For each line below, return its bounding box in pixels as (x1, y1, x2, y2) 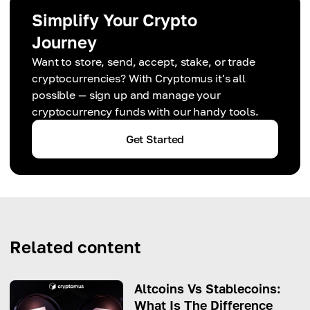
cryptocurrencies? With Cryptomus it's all (32, 71, 246, 86)
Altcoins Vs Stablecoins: (134, 281, 281, 297)
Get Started (125, 132, 185, 147)
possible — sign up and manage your (32, 88, 221, 102)
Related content (10, 237, 141, 257)
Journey (32, 32, 97, 53)
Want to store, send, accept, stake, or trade (32, 55, 255, 69)
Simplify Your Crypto (32, 10, 197, 30)
